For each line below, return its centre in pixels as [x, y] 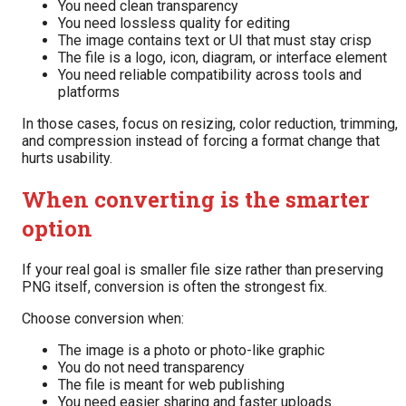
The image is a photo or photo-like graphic [191, 350]
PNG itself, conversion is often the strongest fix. [174, 286]
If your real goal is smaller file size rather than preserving [203, 269]
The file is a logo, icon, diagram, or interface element [222, 58]
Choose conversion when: [103, 318]
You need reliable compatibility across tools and [210, 75]
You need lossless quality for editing [174, 24]
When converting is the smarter [196, 199]
